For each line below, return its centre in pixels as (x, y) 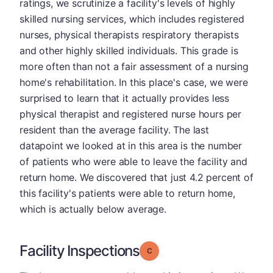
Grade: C (167, 250)
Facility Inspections (80, 251)
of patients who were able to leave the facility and (133, 161)
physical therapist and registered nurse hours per (131, 114)
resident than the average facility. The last (114, 130)
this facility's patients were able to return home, (127, 193)
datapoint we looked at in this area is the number (131, 146)
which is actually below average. (93, 209)
